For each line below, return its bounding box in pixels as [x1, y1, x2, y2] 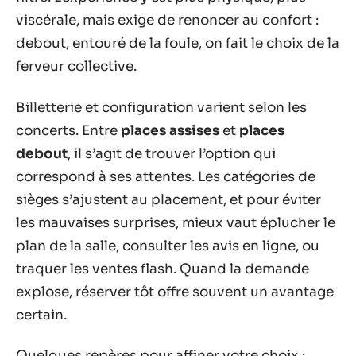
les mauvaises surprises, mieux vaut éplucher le [16, 214, 335, 231]
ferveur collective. [16, 58, 137, 75]
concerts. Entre [16, 122, 121, 139]
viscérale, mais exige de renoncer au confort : [16, 12, 319, 29]
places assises [121, 122, 219, 139]
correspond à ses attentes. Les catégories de [16, 168, 315, 185]
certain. [16, 306, 67, 323]
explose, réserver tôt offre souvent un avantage [16, 283, 334, 300]
